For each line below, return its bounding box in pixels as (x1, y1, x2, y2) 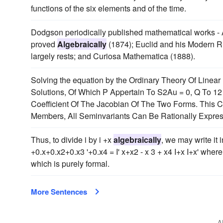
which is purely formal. (31, 158, 110, 169)
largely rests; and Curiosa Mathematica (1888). (31, 50, 195, 62)
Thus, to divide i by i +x (31, 134, 113, 145)
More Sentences (31, 186, 87, 197)
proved (31, 38, 57, 50)
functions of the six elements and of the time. (31, 2, 186, 14)
